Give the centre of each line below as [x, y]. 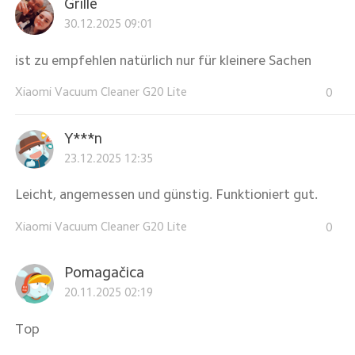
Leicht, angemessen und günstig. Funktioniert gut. [166, 195]
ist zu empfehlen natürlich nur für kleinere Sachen [163, 60]
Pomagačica [104, 273]
